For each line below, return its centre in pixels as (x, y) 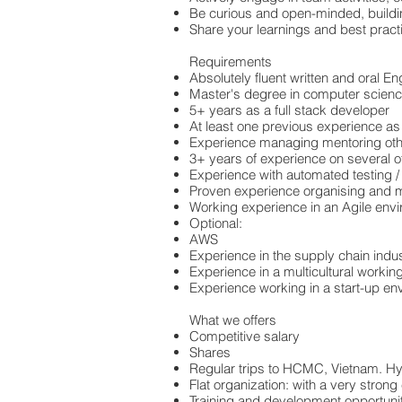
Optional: (216, 223)
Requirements (231, 61)
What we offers (233, 320)
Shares (210, 352)
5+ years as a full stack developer (289, 110)
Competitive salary (245, 336)
